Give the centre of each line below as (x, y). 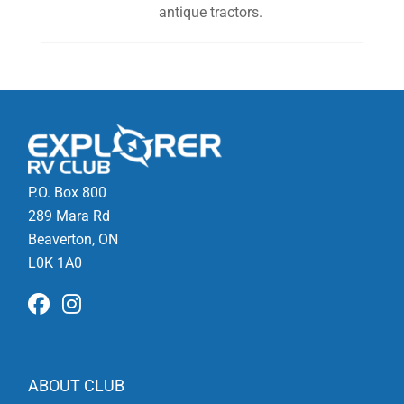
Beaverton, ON (73, 239)
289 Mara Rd (69, 216)
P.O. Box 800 (68, 192)
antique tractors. (210, 12)
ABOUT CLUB (77, 385)
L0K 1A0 (55, 262)
